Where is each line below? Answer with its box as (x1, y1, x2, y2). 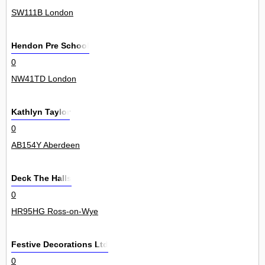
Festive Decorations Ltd (11, 240, 108, 250)
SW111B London (11, 8, 73, 18)
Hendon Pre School (11, 41, 89, 51)
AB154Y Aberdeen (11, 140, 80, 150)
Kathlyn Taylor (11, 107, 70, 117)
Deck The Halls (11, 173, 72, 183)
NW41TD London (11, 74, 76, 84)
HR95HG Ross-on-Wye (11, 206, 98, 216)
